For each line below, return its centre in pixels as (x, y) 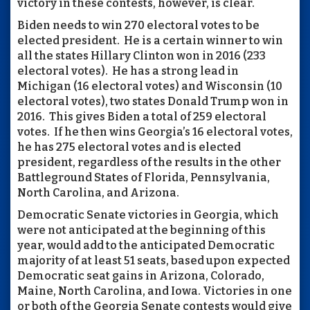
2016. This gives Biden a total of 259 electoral (142, 116)
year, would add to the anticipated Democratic (146, 245)
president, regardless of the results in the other (149, 162)
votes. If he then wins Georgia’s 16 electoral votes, (155, 131)
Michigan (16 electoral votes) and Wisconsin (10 (150, 86)
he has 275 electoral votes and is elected (129, 147)
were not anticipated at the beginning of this (142, 230)
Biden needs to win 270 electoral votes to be (138, 25)
